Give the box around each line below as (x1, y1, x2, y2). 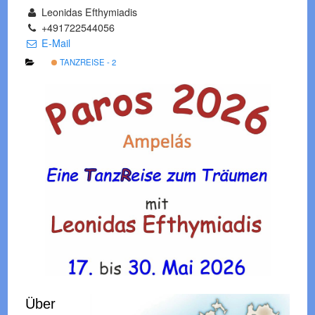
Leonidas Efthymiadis (38, 4, 137, 19)
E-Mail (38, 35, 70, 50)
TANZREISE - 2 (57, 56, 116, 68)
